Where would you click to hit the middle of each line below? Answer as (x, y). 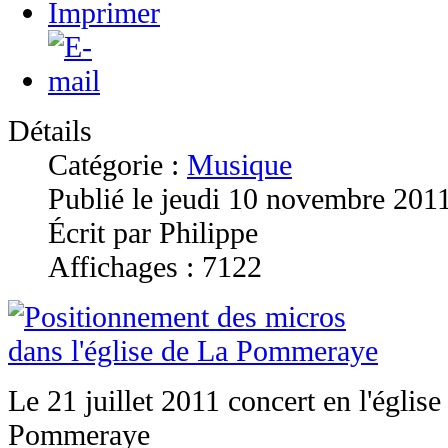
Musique (239, 164)
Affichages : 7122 (155, 266)
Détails (50, 130)
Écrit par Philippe (153, 232)
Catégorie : (117, 164)
